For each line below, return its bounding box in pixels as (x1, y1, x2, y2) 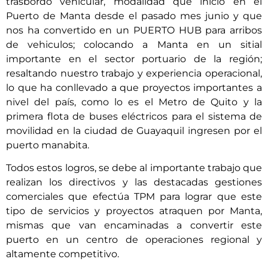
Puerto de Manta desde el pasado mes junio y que (6, 10, 262, 22)
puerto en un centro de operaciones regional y (6, 234, 262, 246)
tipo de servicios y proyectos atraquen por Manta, (6, 205, 262, 217)
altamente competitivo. (6, 248, 119, 260)
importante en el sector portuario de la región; (6, 53, 262, 65)
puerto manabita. (6, 139, 89, 151)
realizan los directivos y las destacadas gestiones (6, 176, 262, 188)
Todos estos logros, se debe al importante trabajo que (6, 162, 262, 174)
